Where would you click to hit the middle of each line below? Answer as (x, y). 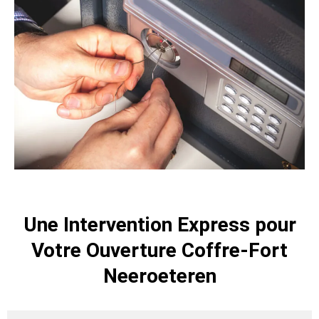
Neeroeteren (159, 276)
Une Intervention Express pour (159, 224)
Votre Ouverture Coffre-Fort (159, 250)
